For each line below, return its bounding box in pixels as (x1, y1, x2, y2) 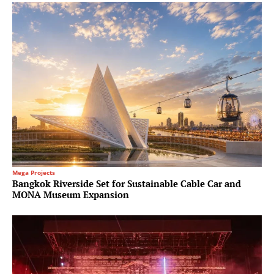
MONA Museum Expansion (12, 188, 129, 201)
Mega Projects (12, 168, 55, 177)
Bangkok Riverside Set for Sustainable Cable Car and (12, 177, 241, 190)
